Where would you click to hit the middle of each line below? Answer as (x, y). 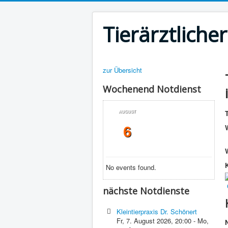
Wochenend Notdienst (152, 89)
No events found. (131, 167)
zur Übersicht (122, 70)
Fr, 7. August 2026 (144, 221)
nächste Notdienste (146, 191)
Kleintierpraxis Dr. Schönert (157, 211)
